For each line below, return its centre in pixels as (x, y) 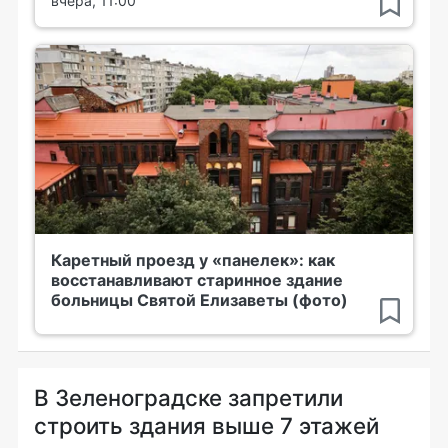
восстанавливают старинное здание (197, 280)
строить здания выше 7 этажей (206, 425)
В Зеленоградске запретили (188, 397)
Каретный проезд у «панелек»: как (193, 260)
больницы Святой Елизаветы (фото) (199, 300)
